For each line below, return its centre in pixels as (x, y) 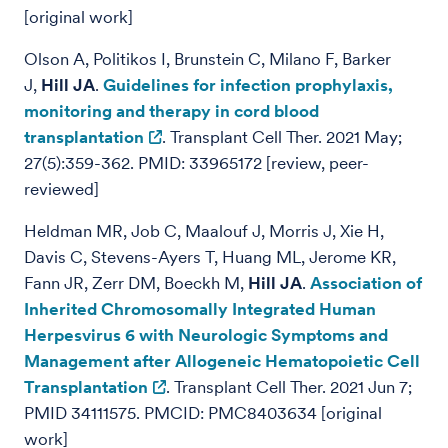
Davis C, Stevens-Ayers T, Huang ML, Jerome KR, (210, 257)
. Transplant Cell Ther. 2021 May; (282, 137)
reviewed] (61, 189)
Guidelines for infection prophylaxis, (248, 85)
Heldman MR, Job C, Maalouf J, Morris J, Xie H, (204, 231)
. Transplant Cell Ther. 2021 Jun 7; (289, 387)
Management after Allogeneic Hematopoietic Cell (222, 361)
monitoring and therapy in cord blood (171, 111)
